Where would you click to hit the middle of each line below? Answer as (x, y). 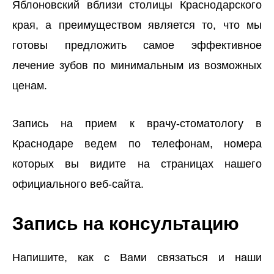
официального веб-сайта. (78, 184)
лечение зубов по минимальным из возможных (137, 65)
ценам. (30, 85)
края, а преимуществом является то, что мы (137, 25)
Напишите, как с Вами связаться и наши (137, 258)
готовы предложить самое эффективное (137, 45)
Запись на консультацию (126, 224)
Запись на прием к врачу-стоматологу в (137, 123)
